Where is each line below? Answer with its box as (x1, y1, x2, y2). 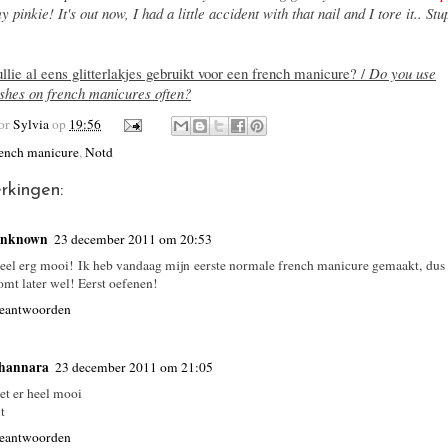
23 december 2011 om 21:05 (55, 358, 213, 377)
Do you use (369, 62, 436, 83)
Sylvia (13, 114, 49, 133)
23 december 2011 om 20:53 (54, 229, 212, 248)
